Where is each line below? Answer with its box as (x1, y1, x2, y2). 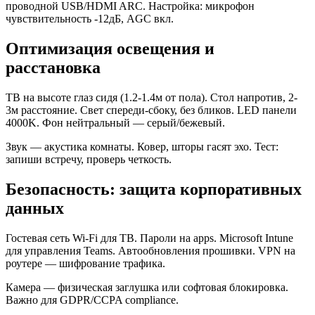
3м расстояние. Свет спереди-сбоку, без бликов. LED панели (6, 103, 297, 116)
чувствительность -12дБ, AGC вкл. (6, 13, 174, 25)
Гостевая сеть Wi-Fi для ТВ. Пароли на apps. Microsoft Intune (6, 231, 293, 244)
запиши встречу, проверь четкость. (6, 153, 172, 165)
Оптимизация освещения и (6, 39, 214, 58)
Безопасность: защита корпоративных (6, 179, 302, 198)
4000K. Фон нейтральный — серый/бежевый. (6, 116, 225, 129)
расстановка (6, 58, 101, 77)
